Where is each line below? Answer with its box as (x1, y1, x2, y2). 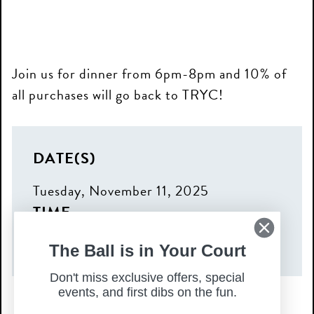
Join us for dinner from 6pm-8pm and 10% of (12, 63, 287, 84)
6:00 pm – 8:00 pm (33, 234, 158, 255)
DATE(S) (33, 146, 96, 170)
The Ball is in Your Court (48, 240, 246, 260)
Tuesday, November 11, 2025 (33, 180, 209, 201)
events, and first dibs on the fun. (57, 285, 237, 299)
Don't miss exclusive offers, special (50, 270, 245, 285)
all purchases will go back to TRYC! (12, 84, 224, 105)
